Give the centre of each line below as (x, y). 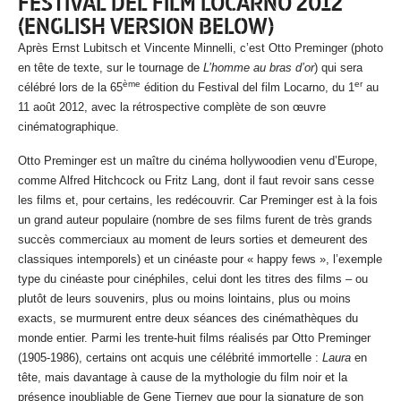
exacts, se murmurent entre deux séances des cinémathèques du (188, 319)
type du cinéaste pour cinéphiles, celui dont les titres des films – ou (193, 279)
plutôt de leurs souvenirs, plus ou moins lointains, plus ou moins (184, 299)
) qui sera (338, 68)
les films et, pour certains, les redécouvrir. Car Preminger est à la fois (198, 200)
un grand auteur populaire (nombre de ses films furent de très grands (195, 220)
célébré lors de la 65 (70, 88)
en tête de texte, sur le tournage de (111, 68)
